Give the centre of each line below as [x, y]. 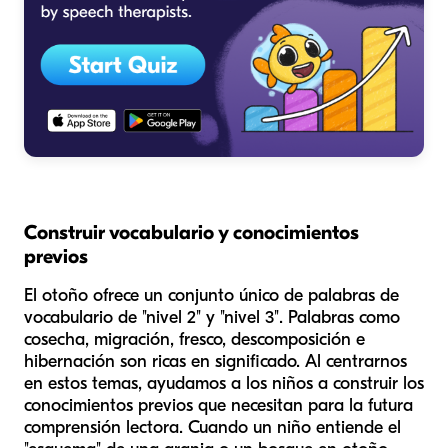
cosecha [54, 339]
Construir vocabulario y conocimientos [191, 232]
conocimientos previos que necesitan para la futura [218, 405]
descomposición [291, 339]
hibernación [69, 361]
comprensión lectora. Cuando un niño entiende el [212, 427]
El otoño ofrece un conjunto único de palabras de [211, 295]
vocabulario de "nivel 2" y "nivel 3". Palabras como [212, 317]
